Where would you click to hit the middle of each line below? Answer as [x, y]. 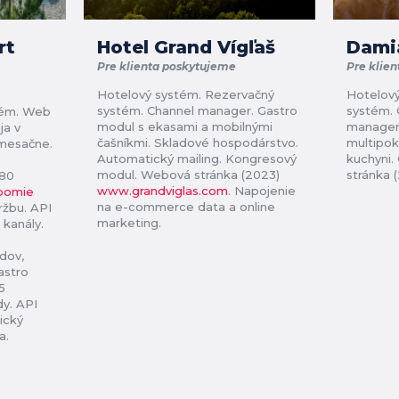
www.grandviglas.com [163, 191]
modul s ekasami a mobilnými [185, 127]
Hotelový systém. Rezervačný [186, 95]
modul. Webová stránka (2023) [188, 175]
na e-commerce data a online [186, 207]
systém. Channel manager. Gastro [197, 111]
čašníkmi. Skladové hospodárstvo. [198, 143]
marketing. [131, 223]
